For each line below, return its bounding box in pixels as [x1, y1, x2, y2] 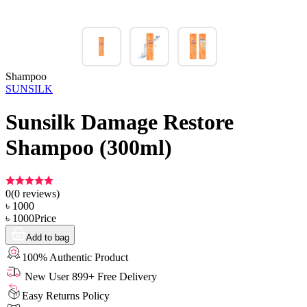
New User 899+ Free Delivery [22, 270, 157, 282]
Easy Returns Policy [22, 289, 110, 302]
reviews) [20, 187, 60, 199]
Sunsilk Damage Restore [5, 110, 234, 135]
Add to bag [26, 232, 69, 243]
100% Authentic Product [22, 251, 128, 263]
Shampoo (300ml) [5, 135, 172, 160]
